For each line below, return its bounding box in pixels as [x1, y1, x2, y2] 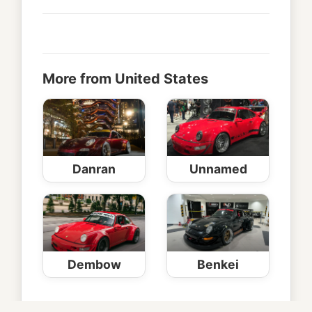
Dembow [67, 257, 121, 272]
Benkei [197, 257, 239, 272]
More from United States [42, 70, 208, 88]
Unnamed [189, 162, 247, 177]
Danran [72, 162, 116, 177]
